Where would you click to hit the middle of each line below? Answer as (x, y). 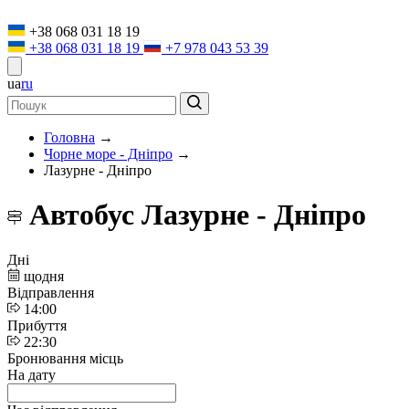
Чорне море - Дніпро (108, 154)
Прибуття (37, 325)
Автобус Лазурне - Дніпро (194, 215)
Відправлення (51, 292)
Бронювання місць (65, 358)
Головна (69, 137)
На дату (31, 374)
